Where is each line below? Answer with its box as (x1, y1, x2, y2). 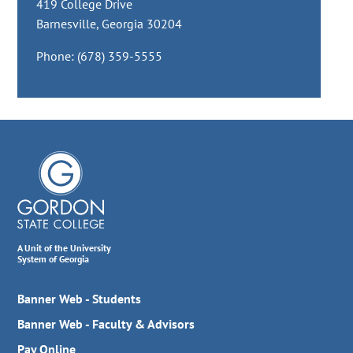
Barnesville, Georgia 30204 (36, 16, 183, 32)
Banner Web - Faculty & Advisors (17, 316, 195, 333)
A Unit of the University (17, 242, 112, 255)
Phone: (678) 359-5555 (36, 48, 163, 65)
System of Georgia (17, 253, 90, 266)
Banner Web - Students (17, 291, 142, 307)
